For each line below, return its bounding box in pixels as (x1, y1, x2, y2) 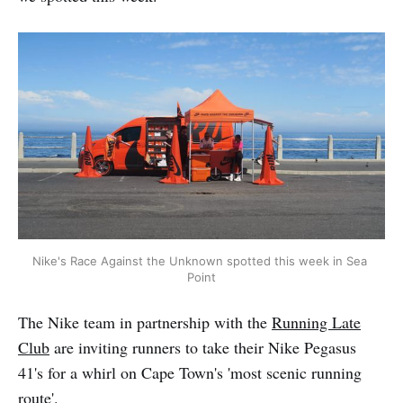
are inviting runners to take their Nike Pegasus (49, 336, 356, 358)
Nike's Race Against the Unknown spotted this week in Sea (32, 253, 367, 268)
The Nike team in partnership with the (18, 310, 272, 333)
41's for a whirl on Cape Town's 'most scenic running (18, 361, 362, 383)
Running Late (272, 310, 361, 333)
